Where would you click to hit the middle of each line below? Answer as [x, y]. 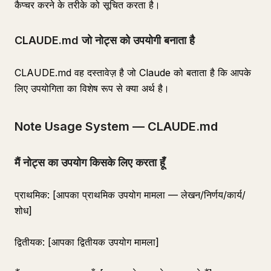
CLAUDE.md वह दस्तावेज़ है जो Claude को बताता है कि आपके [133, 73]
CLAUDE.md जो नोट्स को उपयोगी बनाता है [105, 40]
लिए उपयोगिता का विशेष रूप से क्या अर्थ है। [92, 88]
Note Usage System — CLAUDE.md [116, 126]
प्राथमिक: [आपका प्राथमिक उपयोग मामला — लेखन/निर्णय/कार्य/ [130, 195]
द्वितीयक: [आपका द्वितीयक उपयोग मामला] [87, 242]
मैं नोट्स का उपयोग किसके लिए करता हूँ [90, 162]
